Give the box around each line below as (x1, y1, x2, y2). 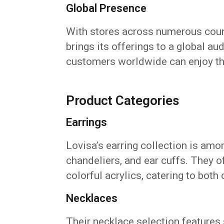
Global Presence (66, 1, 146, 14)
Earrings (66, 115, 107, 128)
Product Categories (66, 92, 179, 108)
